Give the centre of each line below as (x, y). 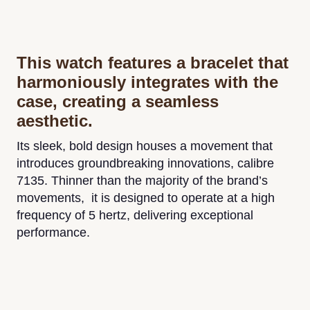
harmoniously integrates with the (147, 82)
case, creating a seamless (118, 102)
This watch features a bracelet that (153, 63)
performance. (53, 233)
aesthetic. (55, 121)
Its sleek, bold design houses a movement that (145, 146)
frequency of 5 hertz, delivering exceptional (135, 216)
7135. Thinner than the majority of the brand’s (142, 181)
